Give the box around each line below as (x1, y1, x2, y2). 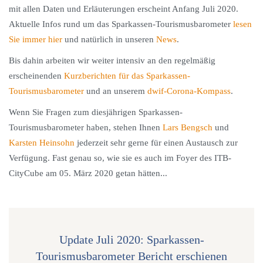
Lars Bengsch (163, 123, 213, 132)
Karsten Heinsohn (9, 138, 75, 147)
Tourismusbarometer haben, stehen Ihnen (9, 123, 163, 132)
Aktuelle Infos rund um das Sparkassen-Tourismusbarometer (9, 19, 233, 29)
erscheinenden (9, 71, 64, 80)
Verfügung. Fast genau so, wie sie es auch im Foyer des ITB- (9, 153, 231, 163)
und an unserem (84, 86, 147, 96)
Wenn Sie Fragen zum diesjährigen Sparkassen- (9, 107, 183, 117)
